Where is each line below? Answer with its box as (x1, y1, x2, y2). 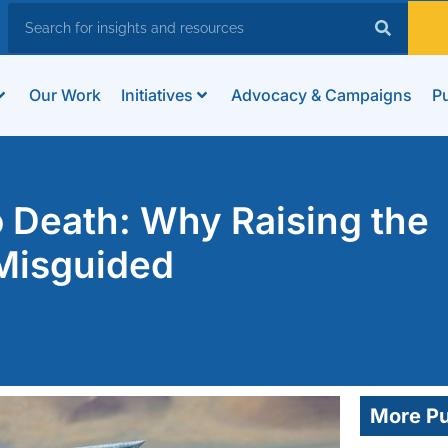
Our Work (28, 85, 101, 106)
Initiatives (120, 85, 193, 106)
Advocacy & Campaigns (230, 85, 412, 106)
